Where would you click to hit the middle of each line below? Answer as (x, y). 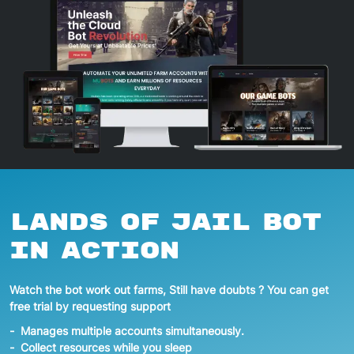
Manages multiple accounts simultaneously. (132, 330)
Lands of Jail (130, 222)
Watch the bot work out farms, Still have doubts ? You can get (169, 289)
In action (94, 250)
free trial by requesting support (90, 306)
